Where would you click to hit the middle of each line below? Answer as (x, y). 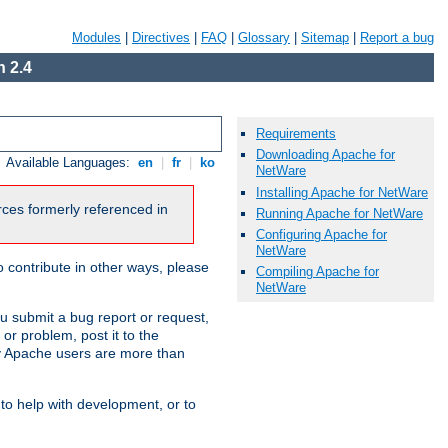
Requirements (296, 134)
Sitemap (325, 37)
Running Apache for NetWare (339, 213)
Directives (161, 37)
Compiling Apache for (317, 272)
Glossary (264, 37)
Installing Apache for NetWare (342, 192)
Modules (96, 37)
